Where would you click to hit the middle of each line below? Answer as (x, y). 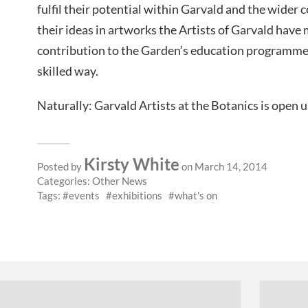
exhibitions (137, 195)
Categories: (65, 180)
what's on (196, 195)
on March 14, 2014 (223, 166)
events (84, 195)
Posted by (60, 166)
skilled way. (68, 70)
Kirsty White (132, 164)
